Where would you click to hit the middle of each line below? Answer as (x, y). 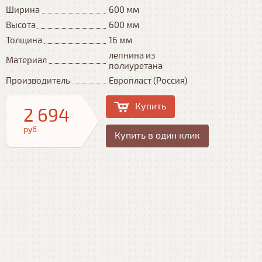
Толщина (24, 40)
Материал (26, 60)
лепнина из (132, 56)
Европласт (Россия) (148, 81)
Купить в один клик (157, 136)
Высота (21, 25)
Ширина (23, 10)
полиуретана (136, 66)
